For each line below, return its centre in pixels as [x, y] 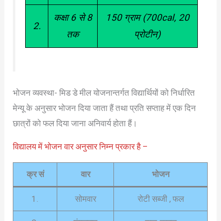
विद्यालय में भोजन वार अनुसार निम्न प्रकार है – [81, 146]
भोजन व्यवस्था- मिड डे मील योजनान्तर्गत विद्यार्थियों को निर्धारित [104, 92]
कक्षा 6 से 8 [73, 18]
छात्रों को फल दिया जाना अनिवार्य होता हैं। [75, 123]
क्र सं [35, 174]
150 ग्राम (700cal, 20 [148, 18]
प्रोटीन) [148, 34]
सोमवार [85, 199]
